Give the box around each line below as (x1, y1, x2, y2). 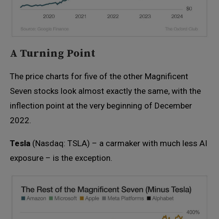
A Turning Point (10, 47, 95, 61)
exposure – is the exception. (10, 153, 112, 163)
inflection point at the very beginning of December (10, 101, 192, 111)
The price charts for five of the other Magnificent (10, 71, 188, 82)
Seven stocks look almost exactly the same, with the (10, 86, 201, 96)
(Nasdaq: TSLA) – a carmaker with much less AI (30, 138, 207, 149)
